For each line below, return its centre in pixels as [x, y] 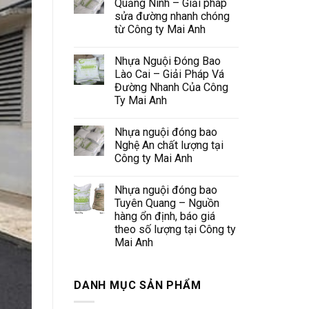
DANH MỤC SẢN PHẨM [138, 285]
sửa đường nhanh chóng [172, 16]
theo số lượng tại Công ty [175, 229]
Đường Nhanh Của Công [171, 87]
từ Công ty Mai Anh [160, 29]
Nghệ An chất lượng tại [169, 145]
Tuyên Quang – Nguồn [167, 203]
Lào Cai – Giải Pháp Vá [169, 74]
